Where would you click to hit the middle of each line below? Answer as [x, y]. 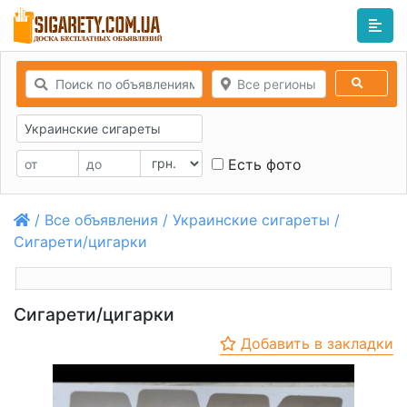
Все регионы [276, 84]
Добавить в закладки [317, 343]
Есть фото [262, 164]
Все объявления [101, 220]
